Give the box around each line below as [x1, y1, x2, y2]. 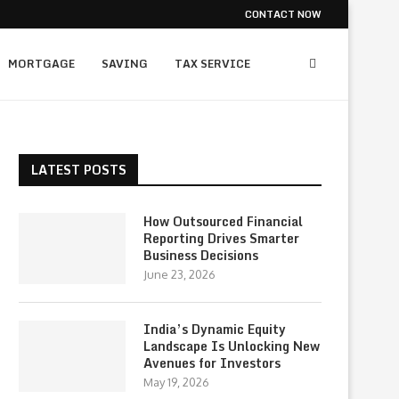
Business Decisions [143, 245, 258, 265]
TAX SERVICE [175, 55, 250, 72]
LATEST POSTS [31, 159, 126, 180]
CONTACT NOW [245, 6, 322, 22]
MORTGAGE [8, 55, 75, 72]
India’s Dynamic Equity [143, 319, 286, 339]
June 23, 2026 [143, 267, 216, 281]
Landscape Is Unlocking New [143, 336, 320, 356]
